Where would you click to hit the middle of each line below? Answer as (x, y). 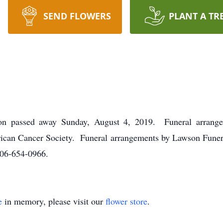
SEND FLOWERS (77, 16)
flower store (126, 201)
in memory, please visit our (54, 201)
